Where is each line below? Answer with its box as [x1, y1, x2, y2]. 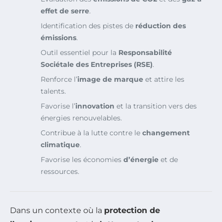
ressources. [41, 167, 79, 176]
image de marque [77, 75, 143, 84]
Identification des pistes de [41, 21, 135, 31]
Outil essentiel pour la [41, 48, 118, 57]
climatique [41, 140, 80, 150]
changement [142, 128, 190, 138]
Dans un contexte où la [10, 206, 104, 216]
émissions [41, 33, 76, 43]
